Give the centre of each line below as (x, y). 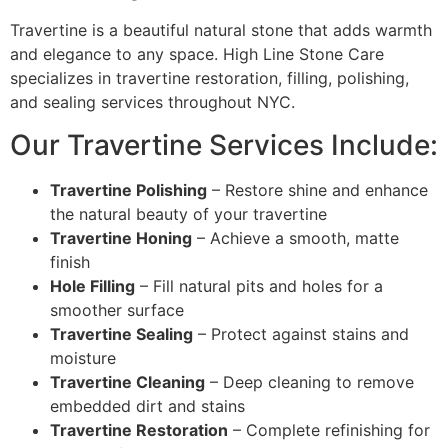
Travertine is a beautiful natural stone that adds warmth (221, 30)
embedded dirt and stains (147, 405)
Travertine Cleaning (127, 381)
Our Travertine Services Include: (224, 144)
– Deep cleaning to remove (309, 381)
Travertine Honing (121, 237)
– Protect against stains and (301, 333)
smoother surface (117, 309)
